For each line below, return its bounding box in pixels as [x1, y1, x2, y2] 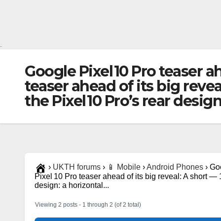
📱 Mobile [107, 163, 141, 171]
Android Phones [147, 163, 203, 171]
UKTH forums [53, 163, 101, 171]
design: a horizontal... [35, 181, 109, 189]
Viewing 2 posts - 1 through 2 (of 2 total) [35, 201, 141, 208]
